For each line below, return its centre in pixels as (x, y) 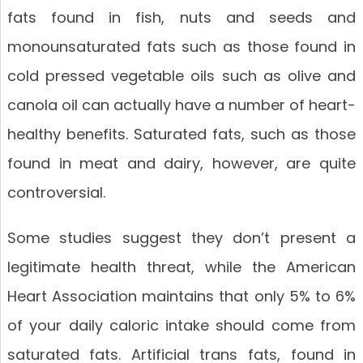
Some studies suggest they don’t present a (181, 238)
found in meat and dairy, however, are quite (181, 164)
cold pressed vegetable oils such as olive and (181, 76)
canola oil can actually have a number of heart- (181, 105)
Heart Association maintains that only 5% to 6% (181, 297)
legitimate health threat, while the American (181, 267)
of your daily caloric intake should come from (181, 326)
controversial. (56, 193)
